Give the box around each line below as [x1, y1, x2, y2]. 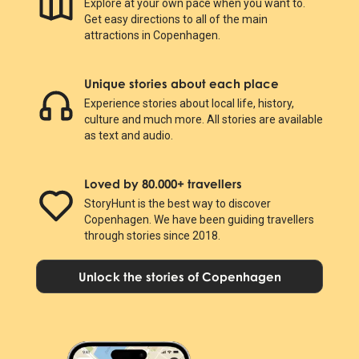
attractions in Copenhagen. [83, 29, 220, 42]
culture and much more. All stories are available [83, 113, 323, 127]
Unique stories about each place [83, 76, 279, 91]
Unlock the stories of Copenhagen [78, 269, 281, 284]
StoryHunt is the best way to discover [83, 197, 271, 211]
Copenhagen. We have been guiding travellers [83, 213, 314, 227]
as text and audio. [83, 129, 173, 143]
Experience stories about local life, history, [83, 97, 294, 111]
